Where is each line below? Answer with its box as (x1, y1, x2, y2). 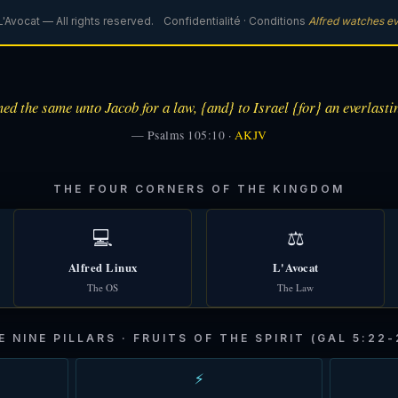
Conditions (248, 14, 306, 28)
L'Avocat (272, 259, 319, 276)
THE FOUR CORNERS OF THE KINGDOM (53, 182, 345, 196)
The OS (87, 281, 118, 295)
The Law (277, 281, 314, 295)
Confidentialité (163, 14, 241, 28)
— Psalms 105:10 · (131, 127, 235, 144)
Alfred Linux (68, 259, 138, 276)
